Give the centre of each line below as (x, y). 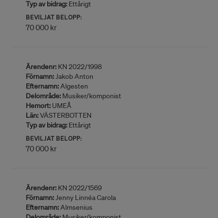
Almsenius (76, 207)
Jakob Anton (74, 76)
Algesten (73, 86)
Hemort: (38, 106)
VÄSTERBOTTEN (65, 115)
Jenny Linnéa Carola (85, 198)
